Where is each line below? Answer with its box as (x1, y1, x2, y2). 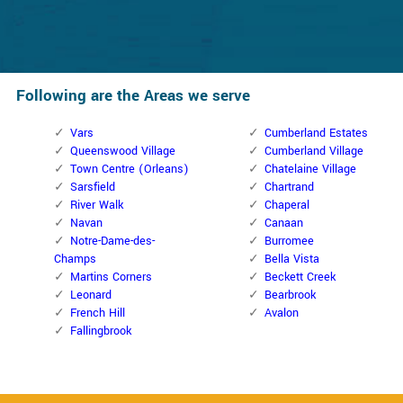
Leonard (70, 287, 112, 304)
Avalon (264, 305, 299, 322)
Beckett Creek (264, 269, 336, 286)
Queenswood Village (70, 143, 175, 160)
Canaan (264, 215, 303, 232)
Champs (54, 251, 96, 268)
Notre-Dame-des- (70, 233, 155, 250)
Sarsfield (70, 179, 115, 196)
